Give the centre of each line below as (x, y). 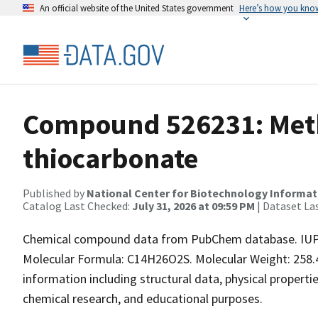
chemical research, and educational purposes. (143, 298)
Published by (55, 193)
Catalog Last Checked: (77, 206)
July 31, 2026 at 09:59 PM (193, 206)
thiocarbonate (110, 158)
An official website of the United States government (137, 8)
